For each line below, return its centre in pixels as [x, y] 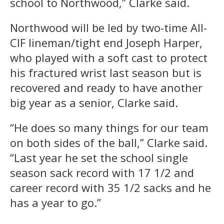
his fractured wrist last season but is [106, 72]
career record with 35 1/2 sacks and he [110, 187]
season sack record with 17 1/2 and [102, 172]
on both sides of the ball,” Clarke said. [109, 142]
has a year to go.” [55, 202]
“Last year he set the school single [99, 157]
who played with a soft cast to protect [109, 57]
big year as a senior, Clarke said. [94, 102]
